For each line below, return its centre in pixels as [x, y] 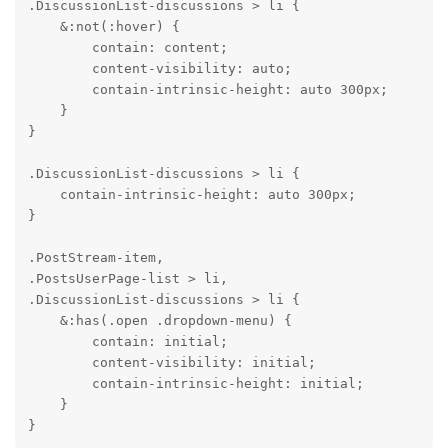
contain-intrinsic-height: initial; [195, 384]
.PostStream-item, [95, 258]
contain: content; [127, 48]
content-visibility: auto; [159, 69]
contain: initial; [127, 342]
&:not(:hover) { [103, 27]
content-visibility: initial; [171, 363]
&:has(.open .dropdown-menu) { [159, 321]
